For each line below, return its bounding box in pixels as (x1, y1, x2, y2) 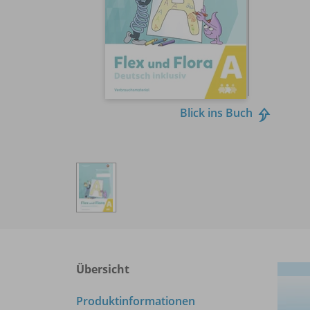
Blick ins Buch (180, 104, 253, 120)
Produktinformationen (76, 293, 195, 309)
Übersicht (76, 261, 129, 277)
